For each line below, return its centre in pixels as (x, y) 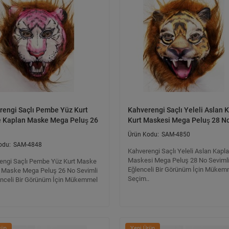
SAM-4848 (28, 145)
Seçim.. (139, 179)
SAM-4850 (176, 134)
